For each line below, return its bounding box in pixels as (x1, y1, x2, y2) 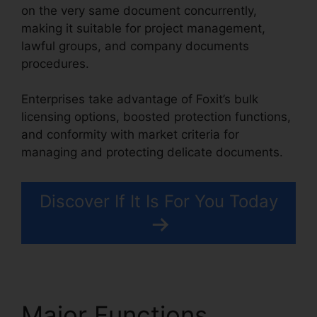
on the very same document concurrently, (21, 3, 257, 18)
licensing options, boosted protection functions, (21, 110, 291, 125)
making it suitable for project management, (21, 21, 265, 35)
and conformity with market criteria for (21, 127, 239, 142)
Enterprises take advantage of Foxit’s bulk (21, 92, 258, 107)
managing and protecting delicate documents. (21, 145, 283, 160)
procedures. (21, 56, 89, 71)
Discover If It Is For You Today (39, 190, 278, 212)
